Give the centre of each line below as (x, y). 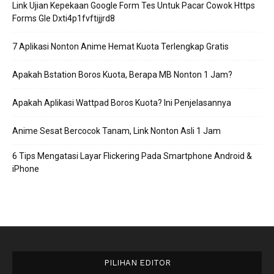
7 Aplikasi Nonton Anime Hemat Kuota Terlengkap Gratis (120, 47)
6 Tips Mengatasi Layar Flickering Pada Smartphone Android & (132, 156)
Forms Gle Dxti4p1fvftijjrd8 (64, 19)
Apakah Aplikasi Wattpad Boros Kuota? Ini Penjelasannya (122, 103)
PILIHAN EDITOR (137, 263)
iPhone (26, 169)
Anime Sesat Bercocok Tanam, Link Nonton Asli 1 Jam (117, 131)
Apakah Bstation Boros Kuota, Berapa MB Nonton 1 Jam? (122, 75)
